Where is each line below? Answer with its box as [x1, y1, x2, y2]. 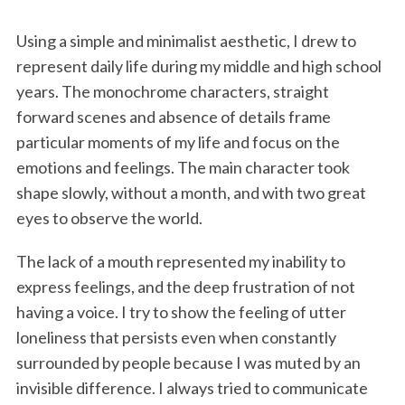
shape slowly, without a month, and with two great [15, 182, 366, 202]
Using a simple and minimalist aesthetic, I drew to [15, 30, 356, 51]
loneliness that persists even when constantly [15, 326, 336, 347]
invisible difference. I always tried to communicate [15, 377, 368, 398]
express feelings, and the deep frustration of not [15, 276, 355, 297]
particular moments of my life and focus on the [15, 131, 340, 152]
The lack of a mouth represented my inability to [15, 250, 345, 271]
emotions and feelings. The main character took [15, 156, 350, 177]
